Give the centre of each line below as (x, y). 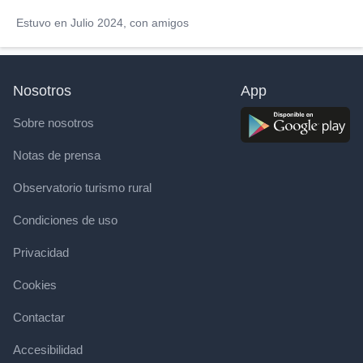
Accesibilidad (48, 349)
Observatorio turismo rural (82, 187)
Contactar (39, 317)
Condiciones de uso (65, 220)
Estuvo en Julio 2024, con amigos (102, 22)
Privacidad (41, 252)
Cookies (35, 284)
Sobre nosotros (53, 122)
